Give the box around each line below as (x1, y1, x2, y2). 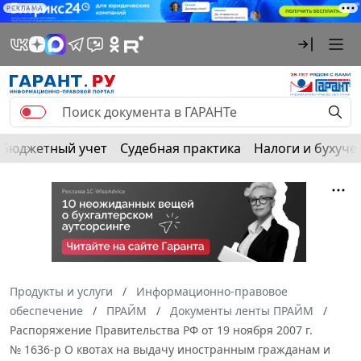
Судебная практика (120, 139, 241, 158)
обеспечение (10, 303, 83, 319)
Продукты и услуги (10, 284, 113, 300)
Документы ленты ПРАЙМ (170, 303, 313, 319)
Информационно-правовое (136, 284, 288, 300)
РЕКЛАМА (6, 4, 44, 12)
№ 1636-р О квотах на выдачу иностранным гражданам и (10, 342, 330, 358)
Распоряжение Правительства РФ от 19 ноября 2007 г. (10, 322, 313, 338)
